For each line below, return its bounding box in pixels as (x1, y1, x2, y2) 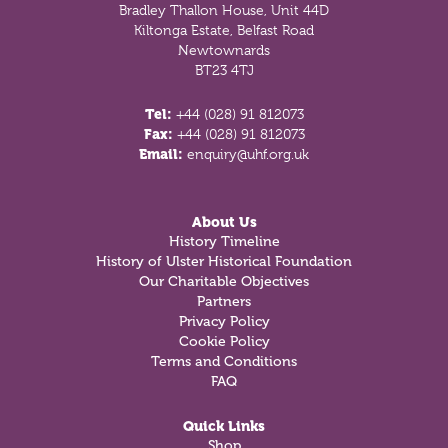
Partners (197, 293, 251, 310)
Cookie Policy (178, 333, 270, 350)
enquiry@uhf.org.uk (187, 146, 309, 162)
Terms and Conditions (151, 353, 297, 370)
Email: (139, 146, 187, 162)
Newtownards (178, 42, 270, 58)
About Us (191, 214, 257, 230)
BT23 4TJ (194, 62, 254, 78)
